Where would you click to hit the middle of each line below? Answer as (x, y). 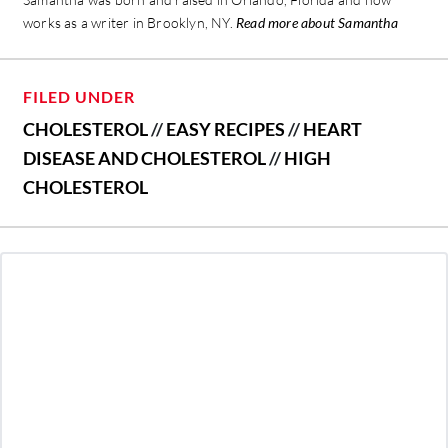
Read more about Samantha (317, 23)
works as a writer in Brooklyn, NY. (129, 23)
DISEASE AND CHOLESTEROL (144, 158)
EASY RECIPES (225, 129)
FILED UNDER (79, 97)
